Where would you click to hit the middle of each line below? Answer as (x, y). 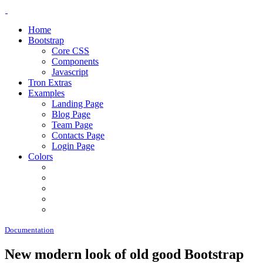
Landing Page (77, 104)
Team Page (72, 125)
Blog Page (71, 114)
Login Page (73, 146)
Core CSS (70, 51)
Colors (41, 156)
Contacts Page (78, 135)
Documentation (29, 230)
